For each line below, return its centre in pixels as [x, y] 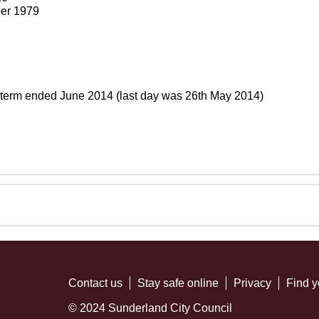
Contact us [96, 283]
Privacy [253, 283]
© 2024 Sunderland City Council [151, 308]
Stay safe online [178, 283]
